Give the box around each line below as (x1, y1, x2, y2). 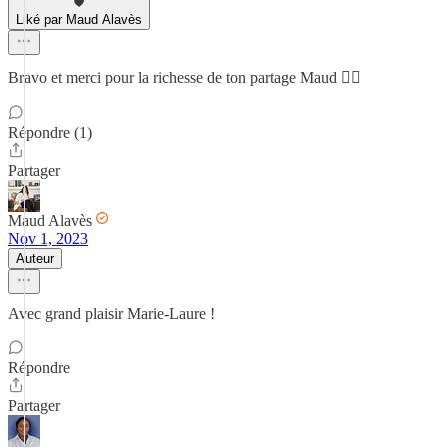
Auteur (16, 251, 54, 266)
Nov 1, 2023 (8, 230, 88, 247)
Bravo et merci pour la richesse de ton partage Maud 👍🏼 (8, 69, 361, 86)
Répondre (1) (8, 124, 92, 141)
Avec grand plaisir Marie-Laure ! (8, 305, 215, 322)
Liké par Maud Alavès (16, 12, 142, 27)
